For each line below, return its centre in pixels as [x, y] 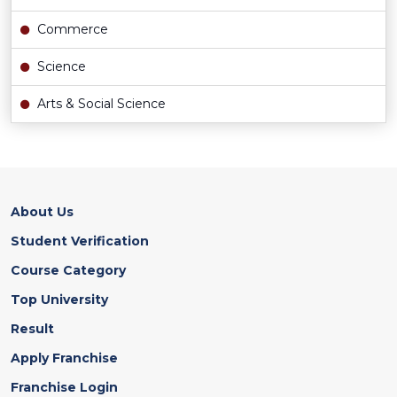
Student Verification [80, 241]
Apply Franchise [64, 358]
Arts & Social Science [100, 104]
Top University [59, 300]
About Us [42, 212]
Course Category [68, 271]
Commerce [71, 30]
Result [32, 329]
